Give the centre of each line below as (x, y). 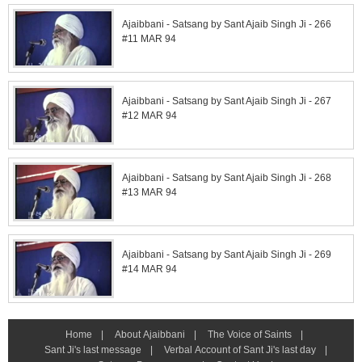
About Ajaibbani (150, 334)
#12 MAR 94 (149, 116)
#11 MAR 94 (149, 39)
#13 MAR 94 (149, 193)
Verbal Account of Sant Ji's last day (240, 349)
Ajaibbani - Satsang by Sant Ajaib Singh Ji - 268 (227, 178)
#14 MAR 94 (149, 269)
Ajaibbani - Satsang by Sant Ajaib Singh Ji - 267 (227, 101)
